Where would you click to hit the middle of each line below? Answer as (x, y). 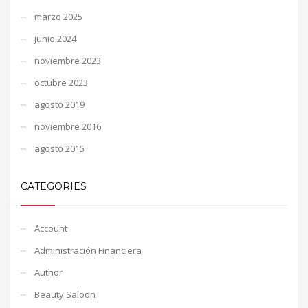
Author (48, 272)
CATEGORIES (54, 186)
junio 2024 (55, 38)
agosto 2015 (59, 148)
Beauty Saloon (65, 294)
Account (51, 228)
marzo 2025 (58, 16)
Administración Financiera (88, 250)
